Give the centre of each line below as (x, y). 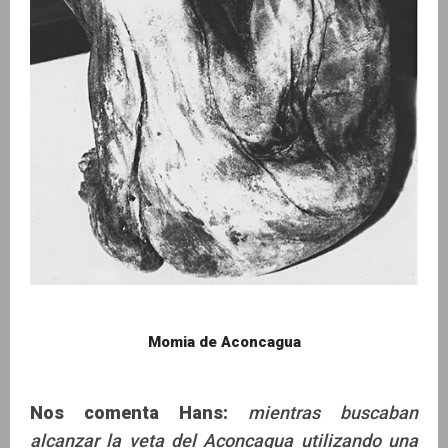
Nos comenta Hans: (129, 412)
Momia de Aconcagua (224, 341)
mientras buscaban (333, 412)
